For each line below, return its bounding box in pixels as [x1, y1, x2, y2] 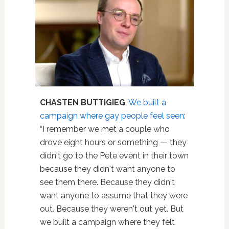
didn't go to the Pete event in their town [39, 151, 189, 161]
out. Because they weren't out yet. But [39, 204, 184, 214]
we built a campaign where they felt [39, 217, 175, 227]
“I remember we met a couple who [39, 124, 170, 134]
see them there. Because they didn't [39, 177, 175, 188]
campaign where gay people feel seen [39, 111, 184, 121]
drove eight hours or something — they [39, 138, 187, 148]
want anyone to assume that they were [39, 191, 188, 201]
